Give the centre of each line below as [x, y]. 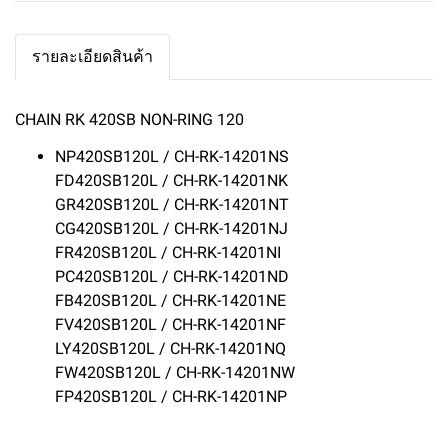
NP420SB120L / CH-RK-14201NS [172, 156]
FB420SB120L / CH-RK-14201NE [172, 300]
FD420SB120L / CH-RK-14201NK [173, 180]
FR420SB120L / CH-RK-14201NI [170, 252]
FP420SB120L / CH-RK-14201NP [171, 396]
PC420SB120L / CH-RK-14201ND [174, 276]
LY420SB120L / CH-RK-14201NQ [172, 348]
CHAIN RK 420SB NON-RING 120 [129, 119]
